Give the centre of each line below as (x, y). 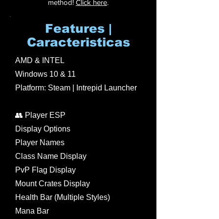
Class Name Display (51, 156)
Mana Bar (32, 211)
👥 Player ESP (40, 115)
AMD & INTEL (40, 60)
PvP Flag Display (45, 170)
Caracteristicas (78, 42)
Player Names (40, 142)
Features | (78, 28)
